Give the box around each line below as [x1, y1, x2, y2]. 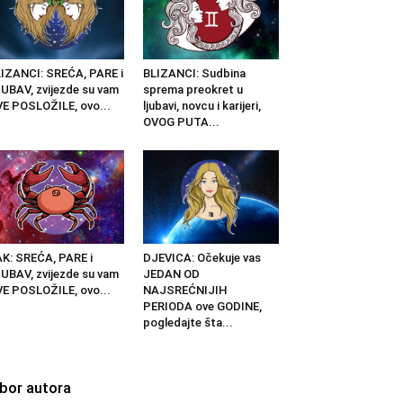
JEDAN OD [142, 266, 200, 281]
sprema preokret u [142, 82, 243, 96]
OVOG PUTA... [142, 114, 219, 129]
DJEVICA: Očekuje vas [142, 250, 261, 264]
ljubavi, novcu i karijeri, [142, 98, 261, 112]
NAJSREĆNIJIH [142, 282, 228, 297]
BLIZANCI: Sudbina [142, 66, 246, 80]
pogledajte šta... [142, 315, 233, 329]
